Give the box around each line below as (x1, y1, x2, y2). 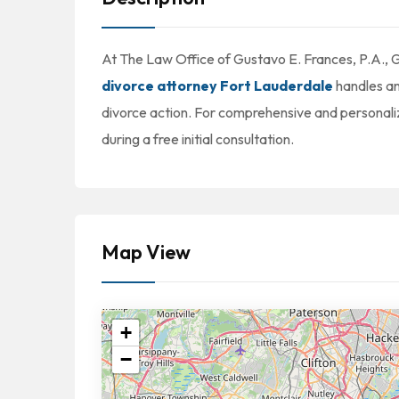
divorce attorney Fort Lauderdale (102, 77, 333, 94)
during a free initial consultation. (102, 130, 294, 148)
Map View (102, 240, 191, 265)
